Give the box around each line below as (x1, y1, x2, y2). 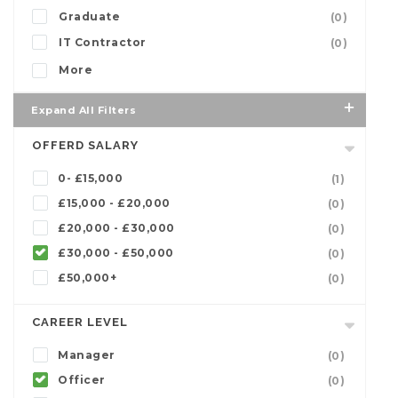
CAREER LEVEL (32, 314, 128, 329)
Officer (58, 372, 106, 386)
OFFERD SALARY (32, 138, 139, 152)
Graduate (59, 9, 120, 23)
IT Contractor (59, 35, 147, 49)
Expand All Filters (31, 103, 136, 116)
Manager (58, 347, 115, 362)
